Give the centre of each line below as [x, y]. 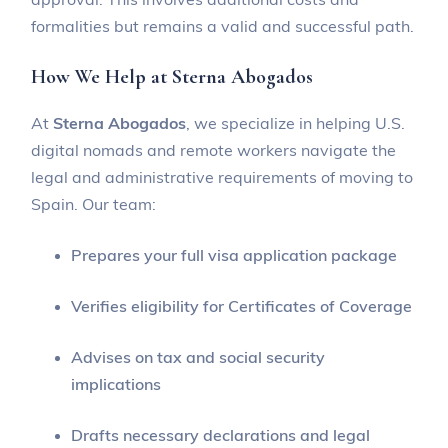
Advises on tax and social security [198, 356]
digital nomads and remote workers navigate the [214, 149]
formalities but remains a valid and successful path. [223, 25]
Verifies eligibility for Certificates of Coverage [242, 305]
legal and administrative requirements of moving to [222, 176]
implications [116, 383]
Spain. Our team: [94, 203]
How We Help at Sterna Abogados [172, 76]
